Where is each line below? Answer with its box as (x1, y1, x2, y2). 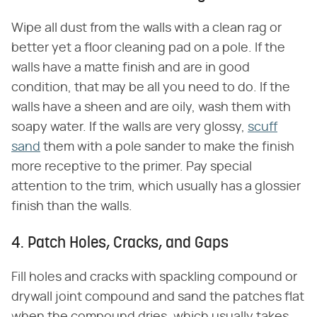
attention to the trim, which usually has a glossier (11, 180, 301, 193)
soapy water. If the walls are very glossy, (11, 120, 248, 134)
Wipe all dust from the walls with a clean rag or (11, 21, 282, 35)
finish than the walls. (11, 200, 132, 213)
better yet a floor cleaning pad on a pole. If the (11, 41, 285, 54)
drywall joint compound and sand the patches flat (11, 290, 304, 304)
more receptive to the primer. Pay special (11, 160, 252, 173)
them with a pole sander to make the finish (40, 140, 294, 154)
